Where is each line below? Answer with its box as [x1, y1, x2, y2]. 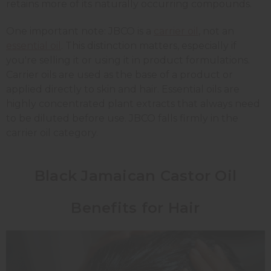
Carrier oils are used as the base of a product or [6, 68, 233, 80]
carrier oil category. [6, 126, 98, 139]
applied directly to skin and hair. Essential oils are [6, 83, 240, 95]
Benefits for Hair [71, 198, 200, 217]
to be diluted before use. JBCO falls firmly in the [6, 112, 238, 124]
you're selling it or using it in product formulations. [6, 54, 250, 66]
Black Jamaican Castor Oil [34, 166, 237, 184]
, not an [198, 25, 234, 37]
